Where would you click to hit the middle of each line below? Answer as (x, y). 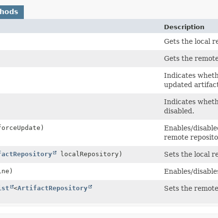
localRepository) (90, 154)
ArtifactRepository (53, 188)
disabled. (179, 111)
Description (184, 27)
